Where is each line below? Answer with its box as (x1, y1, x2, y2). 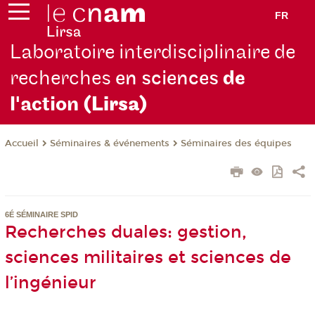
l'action (10, 92, 84, 117)
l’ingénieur (4, 273, 96, 293)
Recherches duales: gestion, (4, 222, 247, 243)
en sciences (115, 66, 224, 91)
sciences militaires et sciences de (4, 247, 291, 268)
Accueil (4, 138, 39, 150)
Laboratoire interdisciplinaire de (10, 40, 296, 65)
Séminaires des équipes (180, 138, 292, 150)
